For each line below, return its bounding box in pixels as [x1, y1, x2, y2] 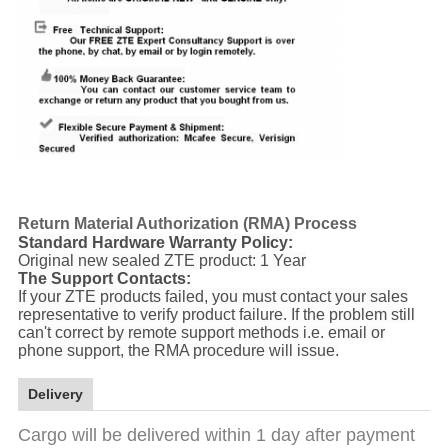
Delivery [27, 385, 83, 402]
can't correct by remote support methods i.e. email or [17, 323, 385, 341]
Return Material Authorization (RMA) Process [17, 214, 357, 232]
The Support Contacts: [17, 269, 191, 287]
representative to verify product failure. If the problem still [17, 305, 415, 323]
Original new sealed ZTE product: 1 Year [17, 251, 306, 269]
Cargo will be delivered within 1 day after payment [17, 424, 415, 445]
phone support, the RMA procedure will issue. [17, 341, 339, 359]
